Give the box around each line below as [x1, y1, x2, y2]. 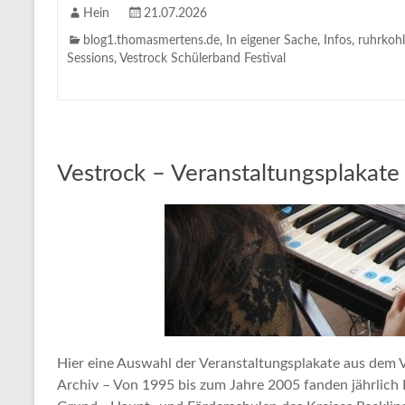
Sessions [67, 52, 114, 65]
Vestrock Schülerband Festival [119, 52, 286, 65]
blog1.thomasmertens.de [83, 33, 220, 47]
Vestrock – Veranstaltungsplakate [57, 161, 400, 185]
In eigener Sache [226, 33, 317, 47]
